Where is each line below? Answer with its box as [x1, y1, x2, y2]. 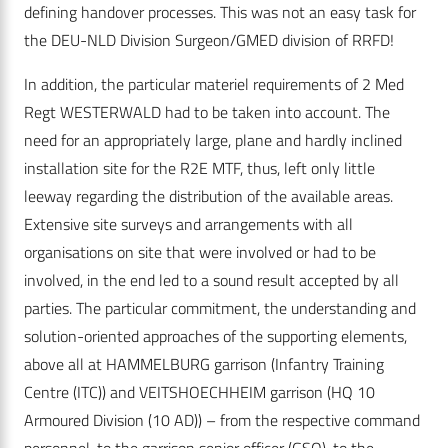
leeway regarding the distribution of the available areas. [24, 184, 393, 209]
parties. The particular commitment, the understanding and [24, 296, 416, 321]
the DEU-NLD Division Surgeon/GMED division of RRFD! [24, 28, 394, 53]
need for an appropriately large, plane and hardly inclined [24, 128, 402, 153]
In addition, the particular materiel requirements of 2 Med [24, 72, 404, 97]
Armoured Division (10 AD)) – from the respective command [24, 408, 420, 433]
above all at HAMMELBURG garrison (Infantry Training [24, 352, 384, 377]
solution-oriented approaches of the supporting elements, [24, 324, 407, 349]
